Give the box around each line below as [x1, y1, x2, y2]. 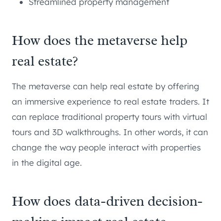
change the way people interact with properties [12, 142, 201, 152]
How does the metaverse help [12, 31, 187, 49]
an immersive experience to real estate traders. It [12, 96, 209, 107]
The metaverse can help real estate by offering [12, 80, 199, 91]
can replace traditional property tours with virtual [12, 111, 207, 122]
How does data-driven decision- [12, 192, 203, 210]
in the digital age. [12, 157, 82, 168]
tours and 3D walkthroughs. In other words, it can [12, 126, 208, 137]
